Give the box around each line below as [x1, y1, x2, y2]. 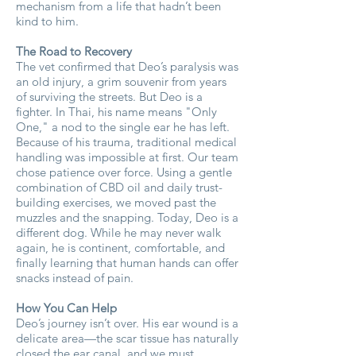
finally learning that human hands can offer [16, 255, 238, 270]
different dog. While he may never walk [16, 225, 221, 240]
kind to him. [16, 14, 79, 29]
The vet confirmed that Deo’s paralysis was [16, 59, 238, 74]
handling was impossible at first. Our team [16, 149, 238, 164]
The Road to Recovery [16, 44, 132, 59]
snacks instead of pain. [16, 270, 133, 285]
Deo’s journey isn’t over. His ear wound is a [16, 315, 238, 331]
